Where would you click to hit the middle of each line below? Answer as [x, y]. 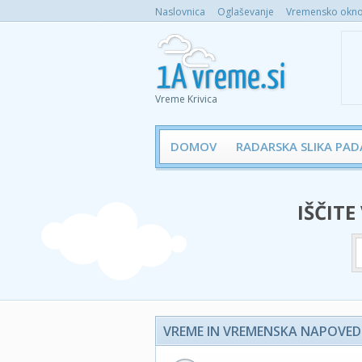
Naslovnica [180, 12]
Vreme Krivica [186, 99]
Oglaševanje [246, 12]
